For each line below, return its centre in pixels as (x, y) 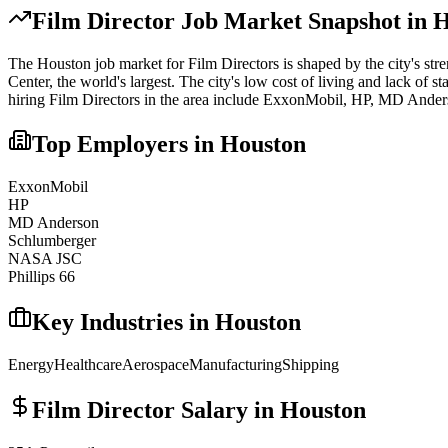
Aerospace (155, 365)
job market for (139, 63)
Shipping (310, 365)
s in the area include (196, 99)
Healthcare (88, 365)
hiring (28, 99)
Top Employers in (126, 144)
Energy (31, 365)
